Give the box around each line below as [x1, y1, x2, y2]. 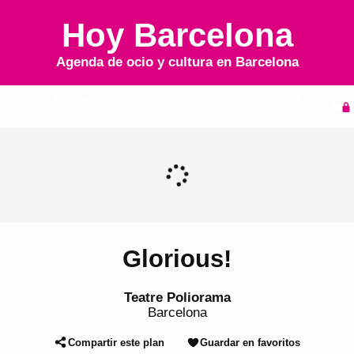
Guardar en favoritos [199, 336, 300, 348]
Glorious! [122, 245, 232, 273]
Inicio [54, 93, 89, 108]
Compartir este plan [67, 336, 164, 348]
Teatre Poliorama [123, 289, 231, 305]
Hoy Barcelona [61, 17, 293, 54]
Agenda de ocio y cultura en [55, 55, 235, 70]
